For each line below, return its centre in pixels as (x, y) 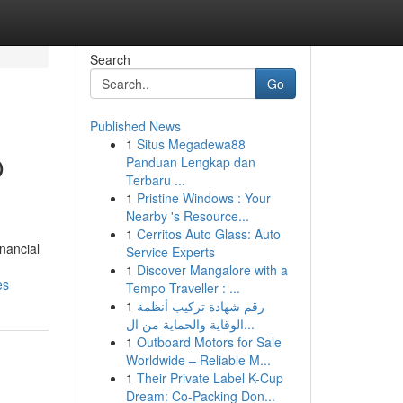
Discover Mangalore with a (212, 270)
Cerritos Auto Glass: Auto (208, 234)
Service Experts (170, 252)
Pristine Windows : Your (203, 198)
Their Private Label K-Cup (210, 378)
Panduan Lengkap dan (190, 162)
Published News (135, 126)
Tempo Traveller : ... (183, 288)
